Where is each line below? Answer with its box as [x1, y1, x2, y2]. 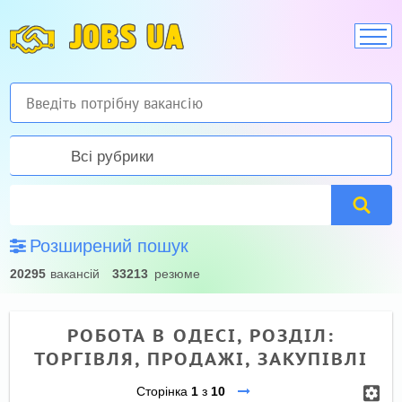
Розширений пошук [30, 236, 189, 256]
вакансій [50, 267, 100, 281]
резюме [154, 267, 201, 281]
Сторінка [135, 384, 191, 398]
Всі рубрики [71, 148, 155, 165]
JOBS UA [70, 25, 184, 53]
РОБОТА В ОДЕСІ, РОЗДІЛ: [67, 324, 335, 347]
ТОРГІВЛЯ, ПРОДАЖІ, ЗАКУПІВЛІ [34, 347, 368, 371]
